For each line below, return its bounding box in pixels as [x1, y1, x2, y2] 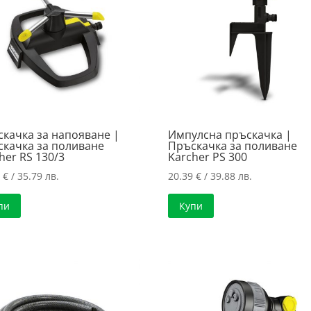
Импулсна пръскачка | [168, 126, 292, 142]
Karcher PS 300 [168, 149, 248, 165]
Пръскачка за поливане [168, 137, 298, 153]
